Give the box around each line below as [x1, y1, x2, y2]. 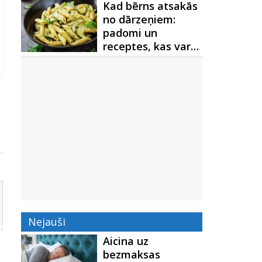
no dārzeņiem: [103, 12, 175, 26]
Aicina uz [103, 234, 149, 248]
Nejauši [28, 215, 65, 229]
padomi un [103, 26, 157, 40]
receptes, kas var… [103, 39, 199, 53]
